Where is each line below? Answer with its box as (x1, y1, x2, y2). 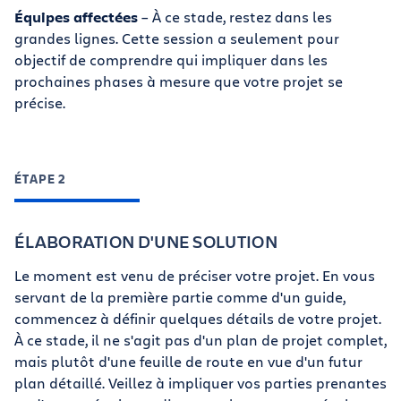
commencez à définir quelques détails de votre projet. (14, 309, 381, 328)
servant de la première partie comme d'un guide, (14, 287, 346, 306)
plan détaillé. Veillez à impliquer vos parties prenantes (14, 373, 387, 392)
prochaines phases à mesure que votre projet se (14, 72, 343, 90)
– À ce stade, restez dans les (138, 7, 332, 26)
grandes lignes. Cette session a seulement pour (14, 29, 339, 47)
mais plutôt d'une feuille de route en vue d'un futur (14, 352, 363, 371)
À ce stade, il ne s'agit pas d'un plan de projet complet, (14, 330, 387, 349)
